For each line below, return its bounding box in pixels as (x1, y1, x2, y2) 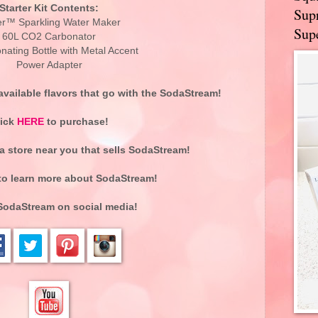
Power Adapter (16, 59, 82, 70)
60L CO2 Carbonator (2, 31, 96, 42)
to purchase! (43, 116, 109, 127)
